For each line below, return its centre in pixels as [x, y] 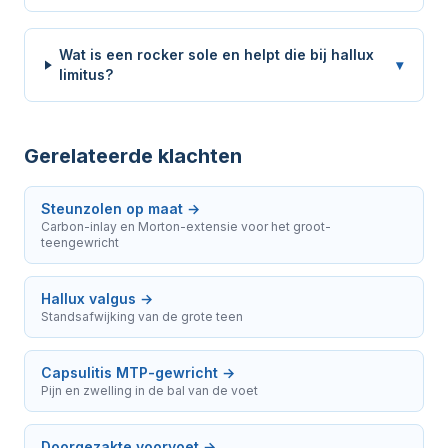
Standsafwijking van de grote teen [142, 317]
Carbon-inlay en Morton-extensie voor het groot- [186, 227]
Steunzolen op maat [112, 209]
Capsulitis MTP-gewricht [129, 373]
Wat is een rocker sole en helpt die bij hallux [216, 55]
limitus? [85, 75]
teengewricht [80, 243]
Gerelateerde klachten [133, 156]
